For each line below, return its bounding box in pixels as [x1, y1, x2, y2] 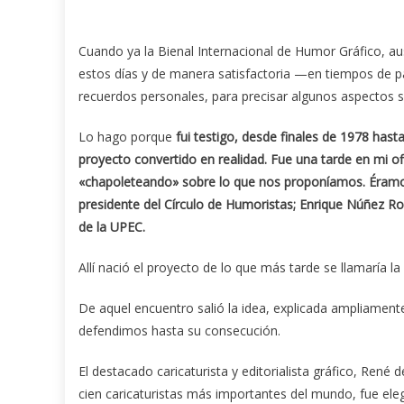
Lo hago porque [78, 128, 176, 146]
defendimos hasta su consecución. [78, 322, 280, 340]
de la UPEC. [78, 218, 145, 236]
